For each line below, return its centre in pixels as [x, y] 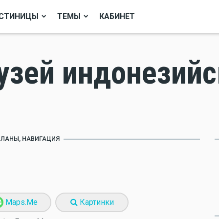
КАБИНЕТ [117, 16]
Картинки [96, 202]
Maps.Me [21, 202]
